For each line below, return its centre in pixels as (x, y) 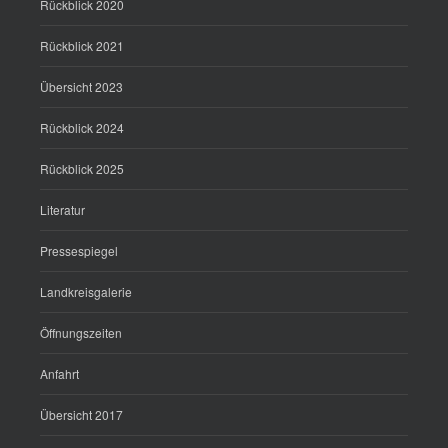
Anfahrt (59, 374)
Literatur (62, 210)
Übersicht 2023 (81, 87)
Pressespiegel (79, 251)
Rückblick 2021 (82, 46)
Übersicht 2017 (81, 415)
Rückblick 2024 (82, 128)
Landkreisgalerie (86, 292)
